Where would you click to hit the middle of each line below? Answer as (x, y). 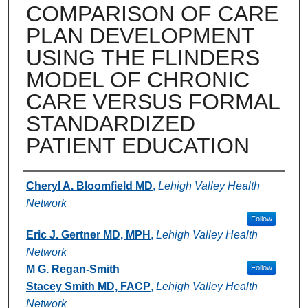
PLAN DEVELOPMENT (140, 35)
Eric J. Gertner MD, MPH (88, 234)
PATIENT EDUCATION (137, 145)
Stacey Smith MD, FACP (88, 286)
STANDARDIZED (110, 123)
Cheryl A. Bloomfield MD (89, 186)
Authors (51, 184)
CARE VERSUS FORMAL (153, 101)
